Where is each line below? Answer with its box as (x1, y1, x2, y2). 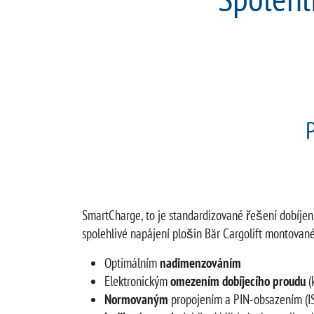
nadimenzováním (160, 254, 241, 272)
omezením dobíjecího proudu (170, 273, 306, 290)
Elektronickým (104, 273, 170, 290)
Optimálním (104, 254, 160, 272)
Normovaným (104, 291, 171, 308)
